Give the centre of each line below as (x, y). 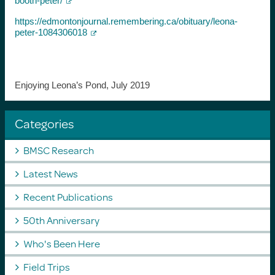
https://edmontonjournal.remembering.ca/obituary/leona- (126, 21)
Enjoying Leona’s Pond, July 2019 (82, 85)
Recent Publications (68, 196)
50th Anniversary (61, 220)
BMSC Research (58, 150)
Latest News (50, 173)
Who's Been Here (61, 243)
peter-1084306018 (51, 32)
